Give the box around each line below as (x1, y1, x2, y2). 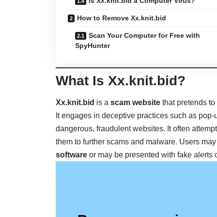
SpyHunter (75, 42, 110, 50)
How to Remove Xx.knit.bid (77, 14, 167, 22)
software (56, 151, 88, 159)
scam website (110, 98, 161, 107)
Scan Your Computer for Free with (89, 31, 201, 40)
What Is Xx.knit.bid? (56, 73, 186, 89)
